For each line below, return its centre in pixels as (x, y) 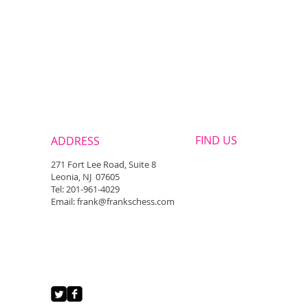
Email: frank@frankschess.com (113, 201)
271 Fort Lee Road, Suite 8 (103, 164)
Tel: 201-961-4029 (85, 189)
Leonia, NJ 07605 (85, 177)
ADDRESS (75, 141)
